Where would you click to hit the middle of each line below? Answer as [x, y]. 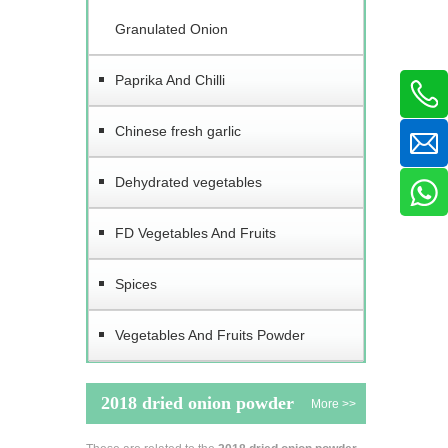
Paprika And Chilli [170, 80]
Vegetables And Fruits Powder [210, 335]
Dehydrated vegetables [188, 182]
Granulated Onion [171, 29]
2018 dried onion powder [197, 403]
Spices [136, 284]
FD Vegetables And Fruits [195, 233]
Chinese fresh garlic [178, 131]
